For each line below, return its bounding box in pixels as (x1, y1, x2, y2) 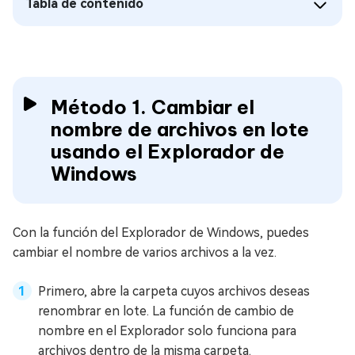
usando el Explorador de (51, 139, 284, 163)
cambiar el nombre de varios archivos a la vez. (13, 245, 277, 260)
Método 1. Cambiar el (51, 95, 254, 119)
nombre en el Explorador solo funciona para (38, 323, 296, 338)
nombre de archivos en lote (51, 117, 309, 141)
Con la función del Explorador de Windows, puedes (13, 225, 309, 240)
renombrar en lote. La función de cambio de (38, 303, 294, 319)
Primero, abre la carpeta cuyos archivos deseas (38, 284, 310, 299)
